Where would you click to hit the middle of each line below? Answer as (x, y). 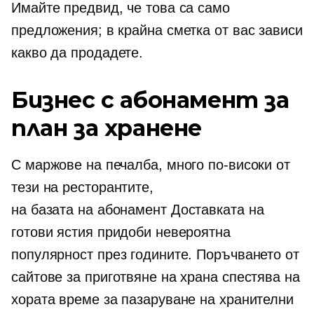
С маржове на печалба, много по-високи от (151, 165)
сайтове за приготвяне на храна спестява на (156, 277)
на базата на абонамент (89, 210)
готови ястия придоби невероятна (121, 232)
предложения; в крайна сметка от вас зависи (157, 30)
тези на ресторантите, (82, 187)
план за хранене (107, 128)
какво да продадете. (77, 53)
